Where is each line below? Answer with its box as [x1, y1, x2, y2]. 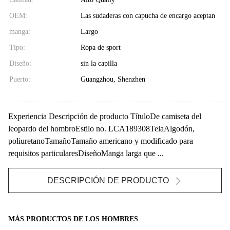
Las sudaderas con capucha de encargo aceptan [80, 11, 215, 20]
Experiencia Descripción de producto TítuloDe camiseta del [8, 111, 201, 121]
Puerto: [9, 75, 30, 83]
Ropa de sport [80, 43, 121, 51]
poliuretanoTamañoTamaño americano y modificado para [8, 136, 193, 145]
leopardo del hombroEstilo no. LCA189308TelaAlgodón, [8, 124, 195, 133]
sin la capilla [80, 59, 117, 67]
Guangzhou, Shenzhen [80, 75, 145, 83]
